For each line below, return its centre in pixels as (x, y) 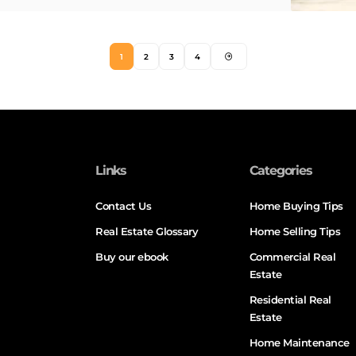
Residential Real (290, 300)
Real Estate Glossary (147, 232)
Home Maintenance (299, 343)
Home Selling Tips (295, 232)
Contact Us (124, 206)
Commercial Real (292, 257)
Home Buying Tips (296, 206)
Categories (281, 171)
